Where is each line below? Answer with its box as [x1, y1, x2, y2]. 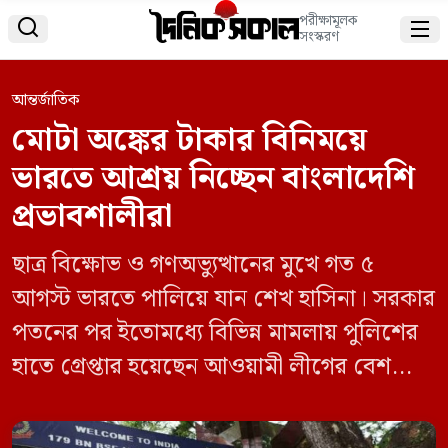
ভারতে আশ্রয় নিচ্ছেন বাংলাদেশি [12, 152, 415, 204]
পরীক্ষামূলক [299, 10, 357, 33]
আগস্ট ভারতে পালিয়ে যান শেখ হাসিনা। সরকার [12, 279, 435, 318]
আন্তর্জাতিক [12, 87, 79, 113]
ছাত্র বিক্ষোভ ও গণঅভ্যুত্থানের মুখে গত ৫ [12, 245, 374, 284]
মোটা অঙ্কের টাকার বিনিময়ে [12, 114, 367, 166]
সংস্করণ [299, 26, 339, 49]
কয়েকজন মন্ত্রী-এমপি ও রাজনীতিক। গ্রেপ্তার [12, 381, 406, 420]
